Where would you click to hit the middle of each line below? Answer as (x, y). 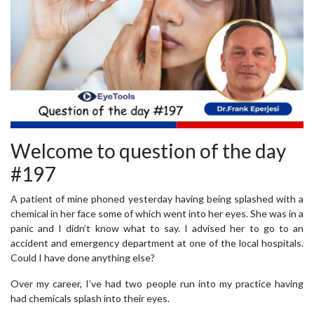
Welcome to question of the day (148, 150)
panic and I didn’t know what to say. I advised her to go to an (157, 228)
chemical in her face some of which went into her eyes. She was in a (157, 213)
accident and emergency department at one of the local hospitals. (157, 243)
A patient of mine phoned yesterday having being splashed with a (157, 198)
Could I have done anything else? (83, 257)
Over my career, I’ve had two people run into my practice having (157, 283)
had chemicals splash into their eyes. (90, 298)
